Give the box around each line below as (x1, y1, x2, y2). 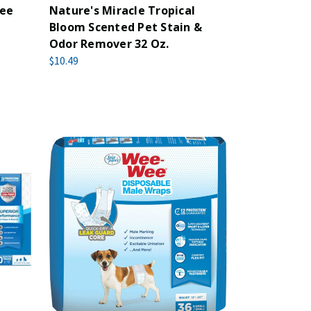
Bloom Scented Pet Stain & (49, 19, 203, 35)
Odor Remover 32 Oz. (49, 36, 169, 51)
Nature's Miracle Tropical (49, 3, 196, 18)
